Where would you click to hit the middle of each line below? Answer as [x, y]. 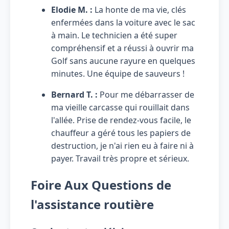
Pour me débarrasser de [146, 94]
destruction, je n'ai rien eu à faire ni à [122, 145]
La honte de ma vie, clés [139, 9]
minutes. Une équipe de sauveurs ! [118, 73]
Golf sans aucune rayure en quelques [123, 61]
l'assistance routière [92, 204]
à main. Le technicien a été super [114, 35]
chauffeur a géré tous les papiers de [121, 133]
